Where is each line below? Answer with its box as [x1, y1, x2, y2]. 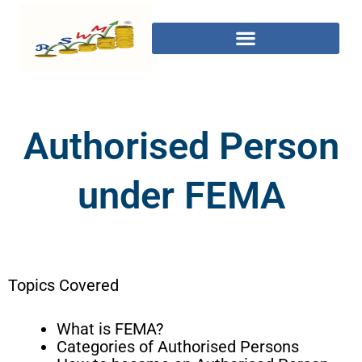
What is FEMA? [57, 318, 163, 339]
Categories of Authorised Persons [57, 336, 303, 356]
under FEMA [77, 172, 285, 217]
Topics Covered [8, 275, 119, 295]
